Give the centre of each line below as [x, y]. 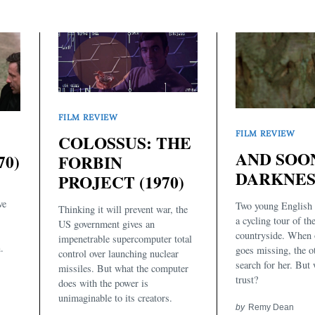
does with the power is [103, 283]
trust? [247, 279]
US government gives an [107, 224]
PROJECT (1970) [121, 182]
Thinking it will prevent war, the [123, 209]
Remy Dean [271, 307]
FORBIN [90, 163]
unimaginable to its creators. [115, 297]
